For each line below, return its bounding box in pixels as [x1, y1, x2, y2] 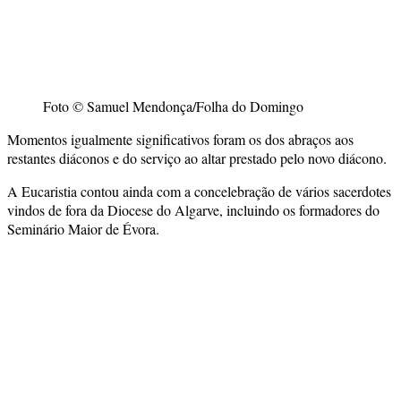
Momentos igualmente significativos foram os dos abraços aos [7, 129, 354, 149]
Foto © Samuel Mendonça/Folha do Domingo [43, 96, 303, 115]
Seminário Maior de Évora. [7, 218, 159, 238]
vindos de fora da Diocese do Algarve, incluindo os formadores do [7, 200, 380, 219]
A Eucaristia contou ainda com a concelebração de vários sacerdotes [7, 181, 391, 200]
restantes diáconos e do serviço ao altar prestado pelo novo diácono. [7, 148, 387, 167]
